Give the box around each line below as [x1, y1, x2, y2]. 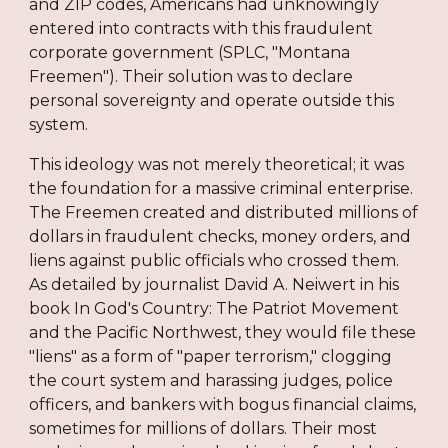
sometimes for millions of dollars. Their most [29, 418, 378, 438]
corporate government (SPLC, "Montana [29, 42, 351, 62]
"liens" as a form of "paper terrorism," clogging [29, 346, 393, 366]
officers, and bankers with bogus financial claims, [29, 394, 417, 414]
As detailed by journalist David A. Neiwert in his [29, 274, 400, 294]
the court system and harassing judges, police [29, 370, 394, 390]
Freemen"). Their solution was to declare [29, 66, 354, 86]
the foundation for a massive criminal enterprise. [29, 178, 414, 198]
